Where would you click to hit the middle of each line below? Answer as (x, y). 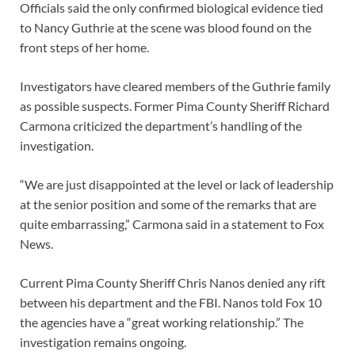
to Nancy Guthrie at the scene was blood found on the (166, 27)
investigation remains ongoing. (103, 342)
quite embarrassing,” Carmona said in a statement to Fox (172, 223)
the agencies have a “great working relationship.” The (162, 322)
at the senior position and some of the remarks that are (168, 204)
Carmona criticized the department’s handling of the (161, 125)
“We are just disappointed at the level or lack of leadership (177, 184)
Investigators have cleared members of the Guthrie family (175, 86)
